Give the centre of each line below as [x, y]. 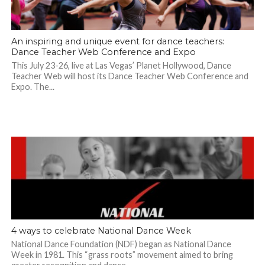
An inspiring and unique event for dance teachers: [117, 42]
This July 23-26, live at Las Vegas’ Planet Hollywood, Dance [121, 66]
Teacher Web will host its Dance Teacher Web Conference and [130, 76]
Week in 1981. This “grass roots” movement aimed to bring [122, 255]
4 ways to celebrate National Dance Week [101, 231]
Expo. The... [33, 87]
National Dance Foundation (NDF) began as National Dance [121, 244]
